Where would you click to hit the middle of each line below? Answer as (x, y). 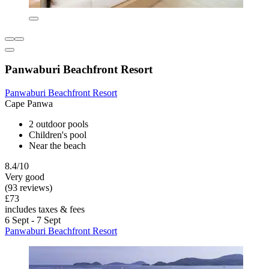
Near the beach (57, 146)
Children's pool (58, 135)
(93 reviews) (29, 188)
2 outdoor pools (59, 124)
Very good (25, 177)
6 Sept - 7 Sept (33, 220)
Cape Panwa (29, 104)
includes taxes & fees (45, 210)
